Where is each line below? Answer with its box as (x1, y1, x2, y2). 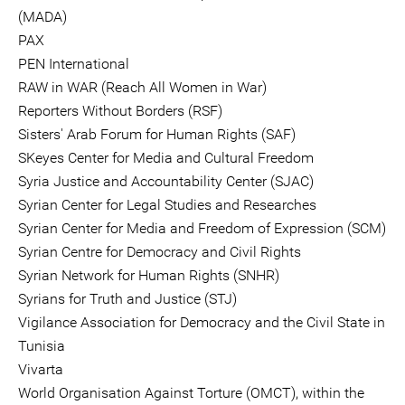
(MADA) (18, 8, 67, 25)
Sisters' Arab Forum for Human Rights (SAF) (18, 126, 296, 143)
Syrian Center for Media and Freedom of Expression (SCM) (18, 220, 386, 237)
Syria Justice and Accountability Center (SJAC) (18, 173, 314, 190)
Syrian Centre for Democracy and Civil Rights (18, 243, 301, 260)
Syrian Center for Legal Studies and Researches (18, 196, 316, 213)
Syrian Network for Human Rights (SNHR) (18, 267, 279, 284)
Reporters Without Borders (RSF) (18, 102, 222, 119)
